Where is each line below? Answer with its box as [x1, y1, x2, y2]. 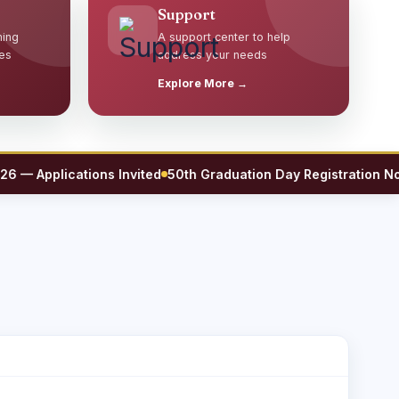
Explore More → [158, 77, 248, 90]
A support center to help [158, 30, 290, 44]
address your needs [158, 48, 267, 61]
